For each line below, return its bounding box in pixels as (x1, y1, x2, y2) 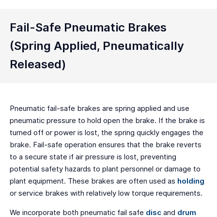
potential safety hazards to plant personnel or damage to (10, 165, 201, 173)
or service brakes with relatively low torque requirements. (10, 189, 202, 198)
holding (177, 177, 204, 186)
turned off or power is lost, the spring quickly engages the (10, 128, 203, 137)
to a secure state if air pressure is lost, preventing (10, 153, 176, 161)
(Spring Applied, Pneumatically (10, 39, 184, 53)
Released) (10, 57, 66, 71)
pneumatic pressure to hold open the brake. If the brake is (10, 116, 205, 125)
